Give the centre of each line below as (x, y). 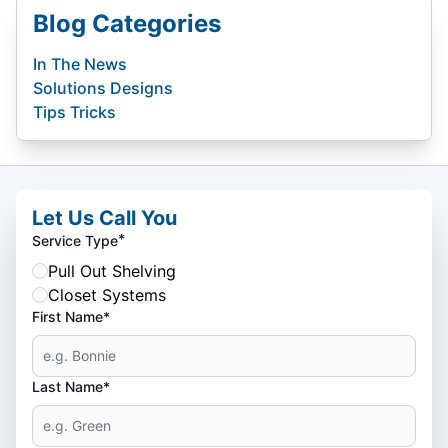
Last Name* (71, 386)
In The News (80, 63)
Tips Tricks (74, 111)
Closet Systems (107, 294)
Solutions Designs (103, 87)
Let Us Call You (104, 217)
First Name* (71, 316)
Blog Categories (127, 23)
